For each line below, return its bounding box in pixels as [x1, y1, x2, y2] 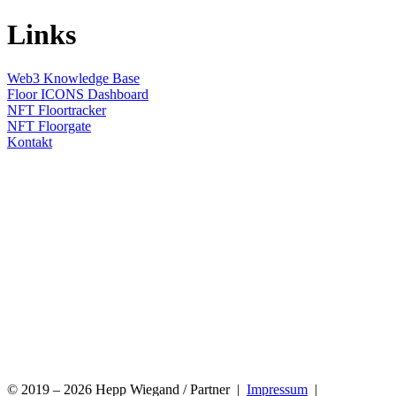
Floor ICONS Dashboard [7, 86, 148, 102]
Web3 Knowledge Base [7, 70, 140, 86]
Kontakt [7, 133, 52, 149]
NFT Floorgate [7, 118, 91, 133]
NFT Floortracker [7, 102, 106, 118]
